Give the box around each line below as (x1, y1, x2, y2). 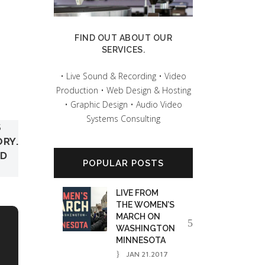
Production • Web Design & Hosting (56, 85, 191, 96)
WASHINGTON (116, 224, 175, 234)
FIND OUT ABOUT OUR (75, 33, 172, 43)
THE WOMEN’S (116, 200, 174, 210)
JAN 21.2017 (126, 250, 168, 259)
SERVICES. (101, 45, 146, 55)
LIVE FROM (116, 188, 159, 198)
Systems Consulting (86, 113, 160, 125)
